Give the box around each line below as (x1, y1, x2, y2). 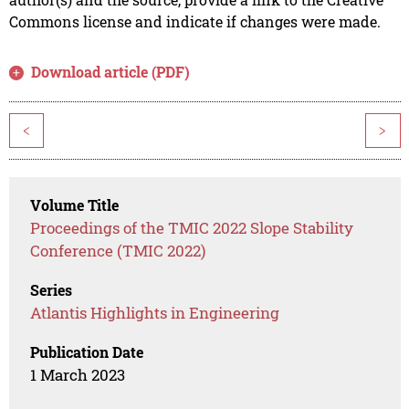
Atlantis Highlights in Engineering (30, 302, 280, 324)
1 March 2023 (30, 364, 126, 386)
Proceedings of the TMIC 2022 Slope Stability (30, 217, 354, 239)
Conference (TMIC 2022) (30, 240, 206, 262)
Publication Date (30, 342, 144, 362)
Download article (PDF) (31, 62, 191, 82)
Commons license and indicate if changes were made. (8, 12, 381, 32)
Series (30, 280, 73, 300)
